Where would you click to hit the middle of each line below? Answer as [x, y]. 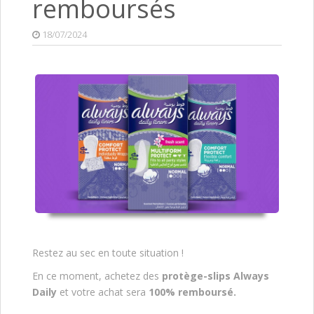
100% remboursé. [192, 292]
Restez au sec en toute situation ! [108, 252]
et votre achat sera [103, 292]
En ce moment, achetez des [96, 275]
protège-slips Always [214, 275]
